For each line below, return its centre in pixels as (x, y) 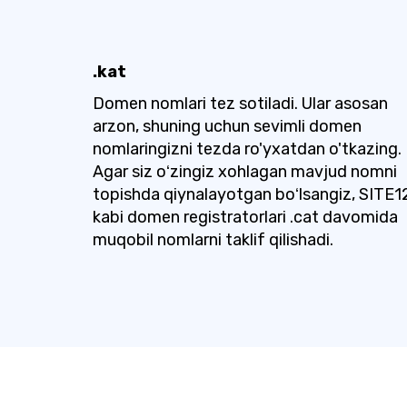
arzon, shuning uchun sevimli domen (227, 126)
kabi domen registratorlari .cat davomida (245, 217)
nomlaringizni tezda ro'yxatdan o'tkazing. (247, 149)
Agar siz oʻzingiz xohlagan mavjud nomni (245, 172)
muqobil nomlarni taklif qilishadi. (213, 240)
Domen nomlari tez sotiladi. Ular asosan (240, 104)
